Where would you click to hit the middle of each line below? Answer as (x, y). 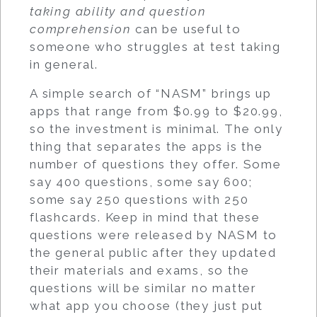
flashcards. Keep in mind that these (145, 217)
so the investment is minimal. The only (156, 129)
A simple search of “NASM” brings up (151, 93)
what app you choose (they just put (147, 306)
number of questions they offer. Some (156, 164)
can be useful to (186, 29)
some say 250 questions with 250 (139, 200)
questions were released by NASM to (154, 235)
